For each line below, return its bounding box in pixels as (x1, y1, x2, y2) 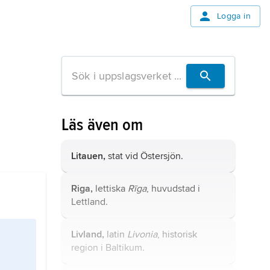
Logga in (216, 11, 251, 21)
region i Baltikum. (71, 242, 145, 254)
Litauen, (71, 150, 105, 162)
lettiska (93, 183, 128, 195)
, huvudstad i (146, 183, 200, 195)
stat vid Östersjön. (105, 150, 183, 162)
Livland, (71, 228, 104, 240)
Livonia (127, 228, 157, 240)
